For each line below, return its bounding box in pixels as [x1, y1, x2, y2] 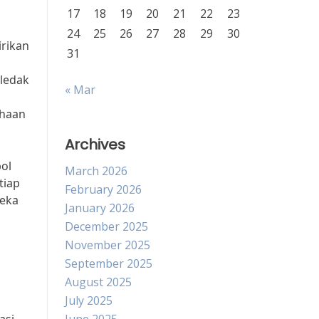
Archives [65, 135, 125, 155]
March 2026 [65, 163, 127, 179]
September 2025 [65, 256, 152, 271]
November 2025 [65, 237, 150, 253]
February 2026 [65, 182, 142, 197]
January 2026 [65, 200, 135, 216]
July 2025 [65, 293, 113, 308]
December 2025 [65, 219, 148, 234]
